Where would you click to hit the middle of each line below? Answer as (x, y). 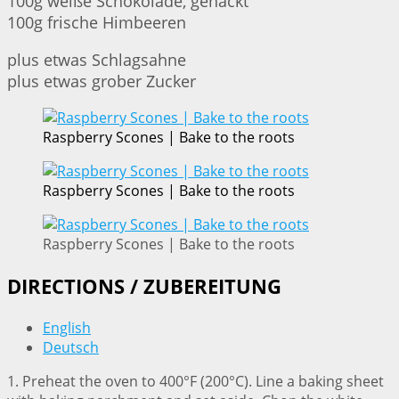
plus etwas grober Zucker (102, 81)
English (67, 328)
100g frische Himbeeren (97, 23)
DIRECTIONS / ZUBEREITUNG (144, 286)
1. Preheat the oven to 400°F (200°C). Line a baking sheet (195, 382)
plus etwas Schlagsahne (97, 60)
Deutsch (71, 348)
